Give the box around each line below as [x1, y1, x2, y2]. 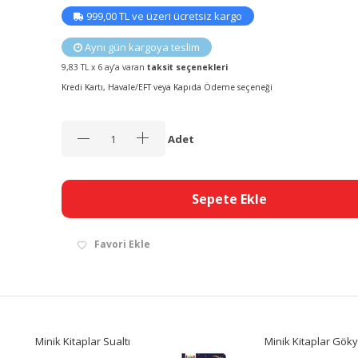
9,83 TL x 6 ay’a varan [61, 62, 147, 74]
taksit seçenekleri [146, 62, 228, 74]
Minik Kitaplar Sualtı [35, 333, 131, 348]
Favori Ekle [93, 237, 150, 252]
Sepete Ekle [191, 190, 267, 209]
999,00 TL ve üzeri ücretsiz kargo [83, 9, 242, 24]
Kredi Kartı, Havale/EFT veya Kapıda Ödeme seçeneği [61, 82, 272, 93]
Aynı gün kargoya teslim [82, 40, 200, 55]
